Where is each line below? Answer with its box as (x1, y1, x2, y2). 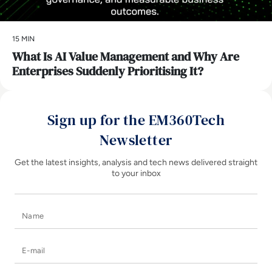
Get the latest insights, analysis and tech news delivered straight (15, 157, 257, 168)
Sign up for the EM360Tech (47, 109, 225, 130)
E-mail (135, 238, 163, 252)
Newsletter (100, 129, 172, 150)
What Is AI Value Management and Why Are (12, 47, 239, 65)
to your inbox (111, 168, 161, 178)
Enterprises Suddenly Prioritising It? (12, 62, 203, 80)
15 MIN (12, 34, 35, 43)
